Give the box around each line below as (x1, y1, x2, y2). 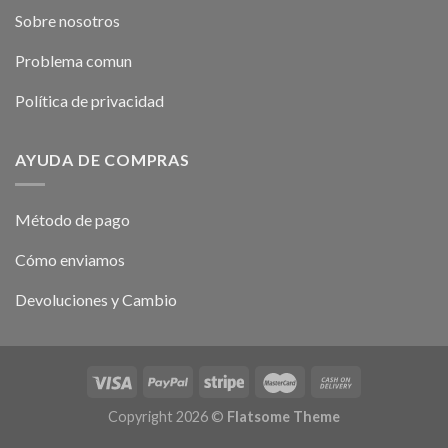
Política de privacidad (15, 91, 164, 111)
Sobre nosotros (15, 11, 120, 31)
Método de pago (15, 209, 130, 229)
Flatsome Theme (227, 408, 340, 426)
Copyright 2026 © (108, 408, 227, 426)
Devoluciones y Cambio (15, 289, 177, 309)
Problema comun (15, 51, 132, 71)
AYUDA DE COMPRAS (15, 150, 190, 170)
